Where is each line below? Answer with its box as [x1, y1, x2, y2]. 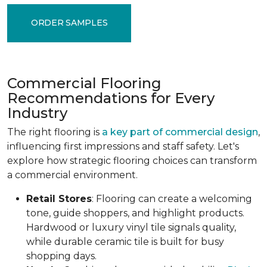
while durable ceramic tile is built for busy [26, 235, 224, 247]
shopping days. [26, 250, 97, 262]
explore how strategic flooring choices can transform [7, 154, 257, 166]
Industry [7, 104, 67, 122]
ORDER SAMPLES [31, 17, 108, 28]
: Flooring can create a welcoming [92, 193, 252, 204]
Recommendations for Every [7, 89, 215, 107]
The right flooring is [7, 126, 102, 138]
